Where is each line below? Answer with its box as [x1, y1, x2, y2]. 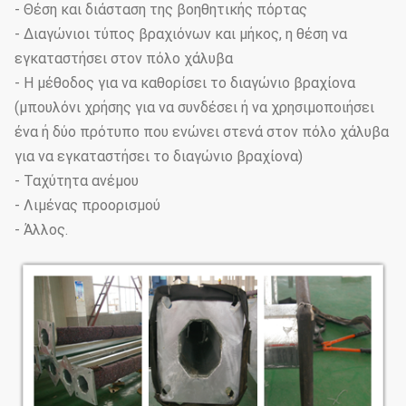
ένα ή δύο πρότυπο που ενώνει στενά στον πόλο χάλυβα [14, 123, 389, 141]
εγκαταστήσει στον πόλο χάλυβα [14, 50, 233, 68]
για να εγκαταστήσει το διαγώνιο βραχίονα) [14, 148, 303, 166]
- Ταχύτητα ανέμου [14, 172, 139, 190]
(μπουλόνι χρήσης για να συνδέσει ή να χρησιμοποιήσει [14, 99, 374, 117]
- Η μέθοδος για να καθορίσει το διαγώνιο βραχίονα [14, 74, 355, 92]
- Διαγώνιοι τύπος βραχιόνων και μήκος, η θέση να [14, 25, 347, 43]
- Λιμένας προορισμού [14, 197, 160, 215]
